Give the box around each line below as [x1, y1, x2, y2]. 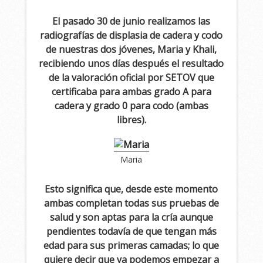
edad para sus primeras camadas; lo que [43, 238, 220, 252]
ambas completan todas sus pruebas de [43, 196, 219, 210]
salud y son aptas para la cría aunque [49, 210, 213, 224]
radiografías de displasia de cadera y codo [40, 29, 223, 42]
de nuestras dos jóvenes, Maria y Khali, [46, 43, 217, 56]
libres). [116, 113, 146, 127]
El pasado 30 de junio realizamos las [52, 15, 211, 28]
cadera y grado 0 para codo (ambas [54, 99, 208, 113]
